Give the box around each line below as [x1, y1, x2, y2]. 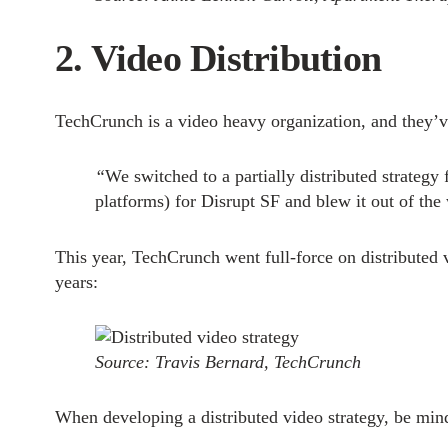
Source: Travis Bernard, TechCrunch [94, 351, 361, 372]
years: [54, 271, 98, 292]
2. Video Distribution [54, 37, 382, 80]
